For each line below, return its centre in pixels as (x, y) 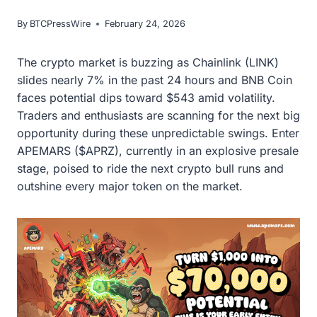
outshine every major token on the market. (130, 186)
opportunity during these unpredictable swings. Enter (158, 133)
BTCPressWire (60, 24)
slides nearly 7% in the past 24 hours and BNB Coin (155, 80)
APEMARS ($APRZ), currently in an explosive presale (158, 151)
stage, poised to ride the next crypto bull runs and (150, 169)
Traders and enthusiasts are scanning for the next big (158, 116)
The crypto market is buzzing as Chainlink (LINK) (148, 63)
